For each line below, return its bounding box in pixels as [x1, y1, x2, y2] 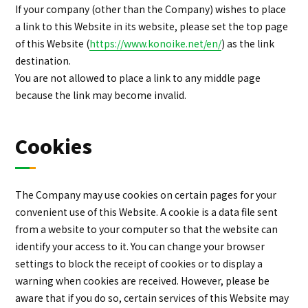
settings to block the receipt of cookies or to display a [15, 256, 263, 270]
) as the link [221, 36, 275, 50]
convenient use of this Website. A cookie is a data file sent [15, 204, 278, 219]
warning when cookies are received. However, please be [15, 273, 270, 287]
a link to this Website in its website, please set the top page [15, 19, 289, 33]
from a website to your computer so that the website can [15, 221, 278, 236]
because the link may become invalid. [15, 87, 187, 102]
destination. [15, 53, 71, 67]
